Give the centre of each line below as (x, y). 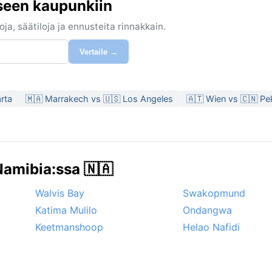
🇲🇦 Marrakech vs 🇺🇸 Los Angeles (99, 99)
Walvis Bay (60, 193)
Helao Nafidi (211, 227)
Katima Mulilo (66, 210)
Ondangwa (207, 210)
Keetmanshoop (69, 227)
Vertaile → (99, 52)
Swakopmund (214, 193)
